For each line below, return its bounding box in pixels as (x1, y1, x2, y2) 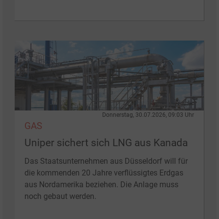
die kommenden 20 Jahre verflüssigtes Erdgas (24, 168, 183, 177)
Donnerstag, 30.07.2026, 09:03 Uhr (102, 111, 194, 118)
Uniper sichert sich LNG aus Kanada (24, 136, 188, 149)
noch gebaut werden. (24, 191, 96, 201)
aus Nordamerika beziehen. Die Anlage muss (24, 179, 178, 189)
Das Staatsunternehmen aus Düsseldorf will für (24, 156, 188, 166)
